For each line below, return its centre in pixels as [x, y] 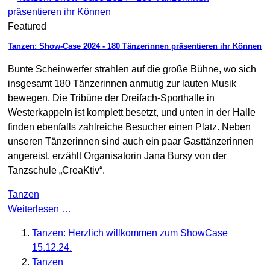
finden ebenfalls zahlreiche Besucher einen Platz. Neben [129, 127]
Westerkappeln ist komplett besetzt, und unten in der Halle [132, 112]
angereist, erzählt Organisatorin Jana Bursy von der [117, 155]
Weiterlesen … [39, 209]
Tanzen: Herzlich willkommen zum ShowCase [130, 233]
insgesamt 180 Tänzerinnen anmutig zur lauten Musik [122, 83]
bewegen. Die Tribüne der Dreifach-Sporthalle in [111, 98]
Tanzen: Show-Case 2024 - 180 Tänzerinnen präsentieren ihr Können [135, 46]
